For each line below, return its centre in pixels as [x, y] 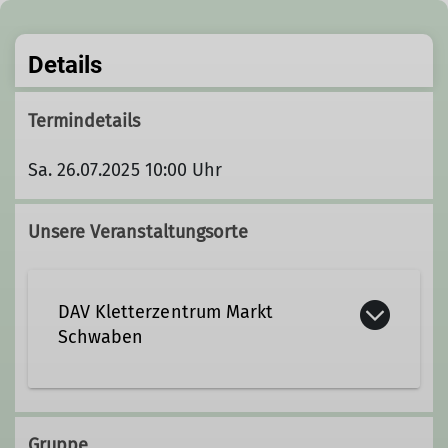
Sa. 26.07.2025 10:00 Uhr [125, 169]
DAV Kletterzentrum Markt [165, 311]
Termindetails [84, 120]
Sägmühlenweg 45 [170, 411]
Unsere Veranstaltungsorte [138, 231]
